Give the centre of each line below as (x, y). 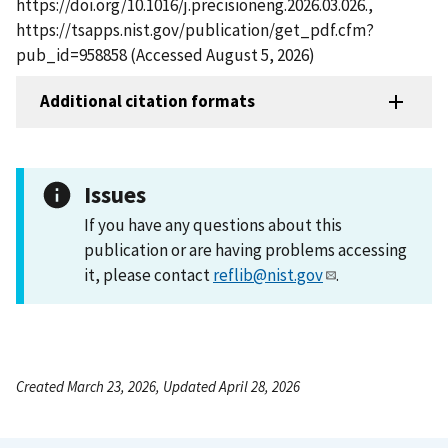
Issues (115, 194)
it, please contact (148, 274)
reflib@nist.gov (268, 274)
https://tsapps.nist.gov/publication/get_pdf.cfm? (195, 29)
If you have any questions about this (213, 224)
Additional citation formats (147, 101)
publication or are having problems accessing (245, 249)
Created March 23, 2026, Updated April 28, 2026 (158, 386)
